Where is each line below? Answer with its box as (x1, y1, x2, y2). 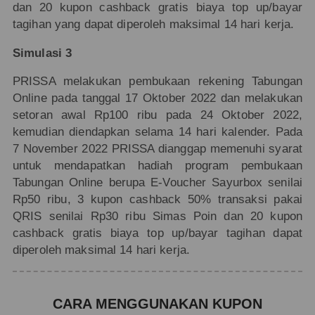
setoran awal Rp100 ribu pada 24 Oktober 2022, (12, 108, 303, 122)
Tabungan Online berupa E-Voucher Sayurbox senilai (12, 176, 303, 190)
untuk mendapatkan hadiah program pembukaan (12, 159, 303, 173)
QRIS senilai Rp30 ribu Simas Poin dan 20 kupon (12, 210, 303, 224)
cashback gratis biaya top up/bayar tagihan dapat (12, 226, 303, 240)
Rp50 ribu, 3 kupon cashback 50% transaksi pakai (12, 193, 303, 207)
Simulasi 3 (12, 46, 72, 60)
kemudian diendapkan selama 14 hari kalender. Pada (12, 125, 303, 139)
